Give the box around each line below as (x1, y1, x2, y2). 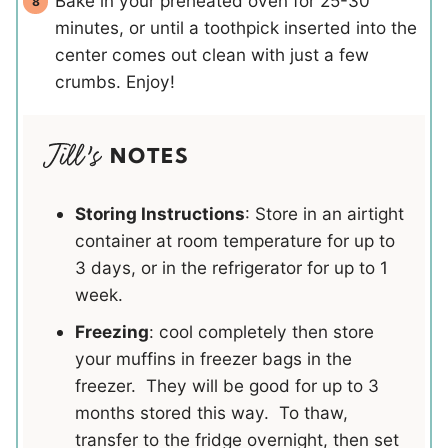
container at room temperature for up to (75, 229, 395, 251)
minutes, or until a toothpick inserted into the (55, 17, 417, 39)
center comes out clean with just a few (55, 44, 369, 66)
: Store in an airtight (245, 202, 404, 224)
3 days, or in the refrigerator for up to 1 (75, 256, 388, 278)
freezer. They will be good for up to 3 (75, 374, 379, 396)
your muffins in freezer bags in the (75, 347, 352, 369)
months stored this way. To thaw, (75, 401, 348, 423)
